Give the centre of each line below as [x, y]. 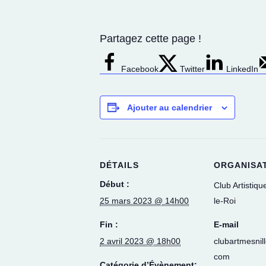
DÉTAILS [119, 165]
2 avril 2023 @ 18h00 [140, 241]
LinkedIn [242, 69]
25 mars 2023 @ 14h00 [144, 200]
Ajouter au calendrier [170, 107]
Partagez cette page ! [151, 38]
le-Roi [225, 200]
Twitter [192, 69]
